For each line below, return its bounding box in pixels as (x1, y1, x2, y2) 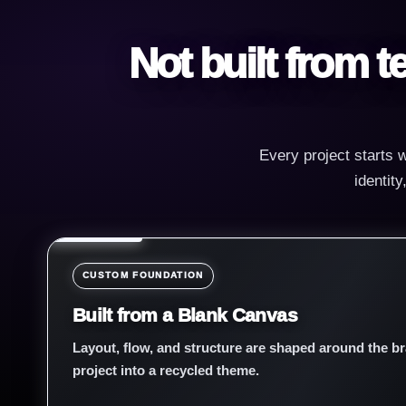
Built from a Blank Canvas (72, 304, 297, 326)
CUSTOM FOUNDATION (82, 270, 204, 280)
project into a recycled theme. (72, 362, 259, 378)
